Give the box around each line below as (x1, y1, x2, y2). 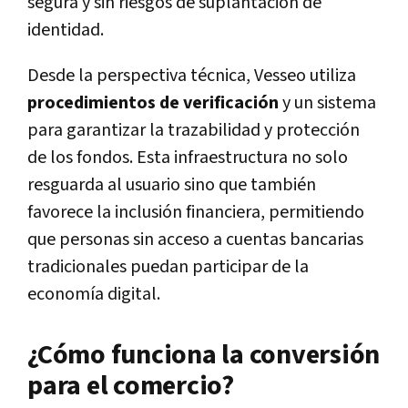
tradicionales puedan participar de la (27, 255, 309, 280)
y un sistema (282, 91, 376, 116)
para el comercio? (27, 368, 234, 405)
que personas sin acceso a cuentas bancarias (27, 228, 363, 252)
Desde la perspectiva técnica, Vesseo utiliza (27, 64, 356, 88)
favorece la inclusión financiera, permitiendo (27, 200, 364, 225)
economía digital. (27, 282, 160, 307)
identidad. (27, 18, 104, 43)
